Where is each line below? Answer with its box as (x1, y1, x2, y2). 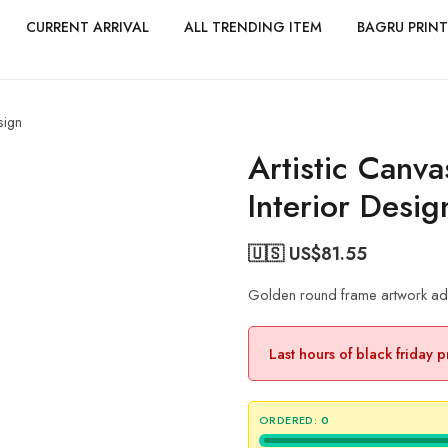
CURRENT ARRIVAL (26, 16, 149, 37)
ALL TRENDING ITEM (184, 16, 322, 37)
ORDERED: (259, 412, 318, 428)
